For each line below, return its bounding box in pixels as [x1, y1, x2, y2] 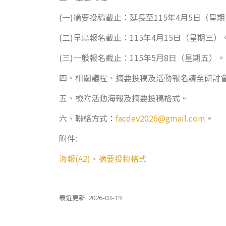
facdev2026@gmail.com [116, 112, 205, 124]
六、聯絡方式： [59, 112, 116, 124]
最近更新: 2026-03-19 [59, 193, 122, 202]
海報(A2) [59, 152, 90, 164]
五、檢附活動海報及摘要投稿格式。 [59, 92, 188, 104]
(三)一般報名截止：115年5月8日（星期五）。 [59, 51, 225, 64]
